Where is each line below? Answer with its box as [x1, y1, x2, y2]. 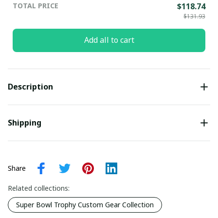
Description [8, 81, 53, 92]
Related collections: [8, 183, 70, 193]
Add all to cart [84, 35, 134, 46]
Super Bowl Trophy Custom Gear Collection [16, 200, 154, 209]
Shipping [8, 117, 41, 128]
